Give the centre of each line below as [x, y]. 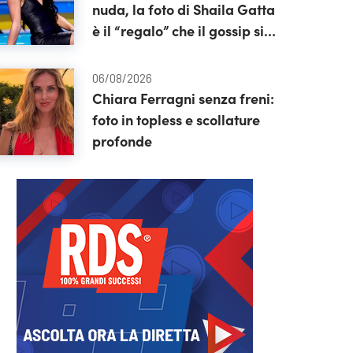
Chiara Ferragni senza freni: [183, 98]
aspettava [124, 52]
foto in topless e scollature [176, 119]
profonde [122, 141]
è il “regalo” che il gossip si [178, 30]
